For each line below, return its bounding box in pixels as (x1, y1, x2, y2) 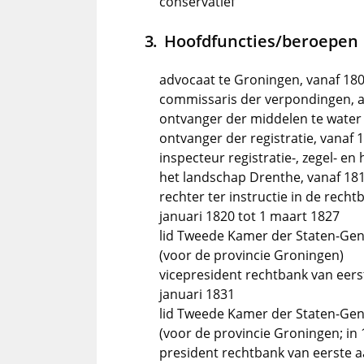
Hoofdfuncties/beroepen (163, 29, 358, 53)
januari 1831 (159, 285, 235, 304)
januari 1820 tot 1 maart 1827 (159, 207, 340, 226)
